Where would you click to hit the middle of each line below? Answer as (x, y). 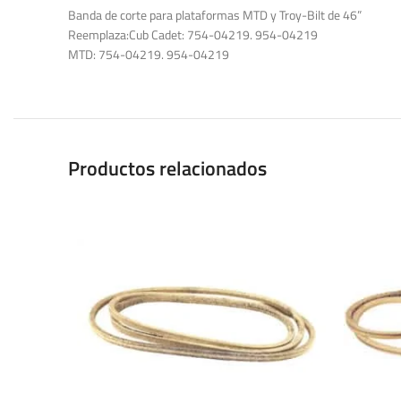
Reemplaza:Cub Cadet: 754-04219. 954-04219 (193, 34)
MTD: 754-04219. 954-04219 (149, 54)
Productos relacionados (167, 168)
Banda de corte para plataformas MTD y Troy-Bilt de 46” (215, 15)
